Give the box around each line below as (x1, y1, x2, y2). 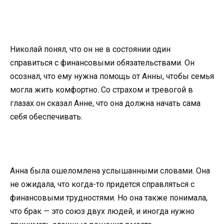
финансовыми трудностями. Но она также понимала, (10, 192, 207, 202)
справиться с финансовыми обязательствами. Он (10, 57, 194, 67)
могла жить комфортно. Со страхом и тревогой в (10, 84, 193, 94)
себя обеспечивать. (10, 111, 82, 121)
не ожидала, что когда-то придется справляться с (10, 179, 194, 189)
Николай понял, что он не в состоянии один (10, 44, 170, 54)
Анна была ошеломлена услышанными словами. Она (10, 165, 210, 175)
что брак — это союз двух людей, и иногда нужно (10, 206, 194, 216)
